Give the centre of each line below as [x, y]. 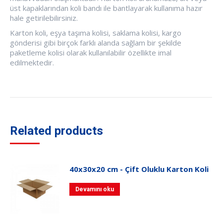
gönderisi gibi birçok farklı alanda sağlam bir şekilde [96, 42]
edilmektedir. [32, 62]
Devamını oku [95, 189]
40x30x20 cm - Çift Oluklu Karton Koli [139, 169]
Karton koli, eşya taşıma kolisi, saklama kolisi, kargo [96, 32]
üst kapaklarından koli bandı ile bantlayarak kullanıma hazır [106, 8]
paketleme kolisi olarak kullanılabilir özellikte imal [91, 52]
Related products [56, 131]
